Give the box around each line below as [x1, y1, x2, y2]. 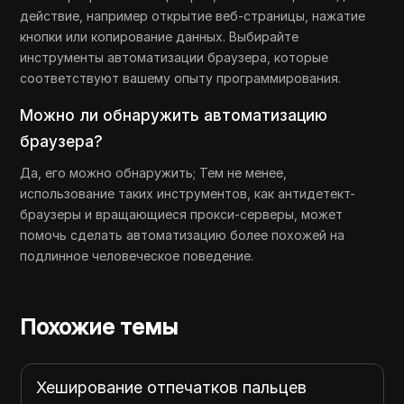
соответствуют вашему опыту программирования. [20, 70, 342, 86]
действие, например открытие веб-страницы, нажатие [20, 8, 366, 23]
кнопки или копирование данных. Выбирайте [20, 29, 299, 44]
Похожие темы [20, 314, 179, 340]
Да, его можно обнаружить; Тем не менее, [20, 165, 288, 180]
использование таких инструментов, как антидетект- [20, 186, 356, 201]
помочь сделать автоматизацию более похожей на [20, 227, 345, 243]
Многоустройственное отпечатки [133, 378, 399, 397]
